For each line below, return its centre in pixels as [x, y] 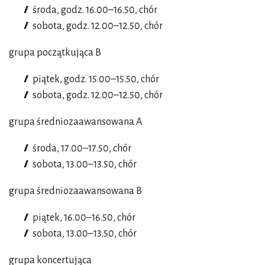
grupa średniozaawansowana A [75, 122]
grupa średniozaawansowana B [75, 191]
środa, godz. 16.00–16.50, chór [95, 10]
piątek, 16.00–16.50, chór [84, 217]
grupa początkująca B [55, 52]
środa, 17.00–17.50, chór [82, 148]
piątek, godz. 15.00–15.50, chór [96, 79]
